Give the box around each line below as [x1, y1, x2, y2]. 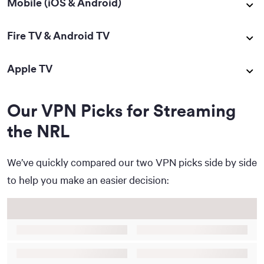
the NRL [7, 120, 70, 142]
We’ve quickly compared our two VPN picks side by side [7, 154, 257, 169]
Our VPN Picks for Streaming [7, 99, 236, 121]
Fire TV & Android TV [7, 28, 110, 42]
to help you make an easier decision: [7, 172, 169, 187]
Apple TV [7, 61, 52, 75]
